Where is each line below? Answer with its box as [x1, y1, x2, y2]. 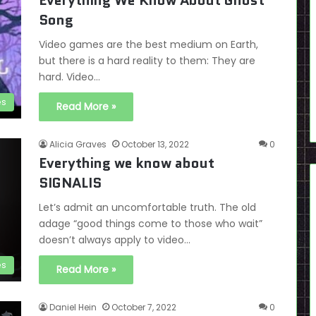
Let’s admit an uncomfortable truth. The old [39, 200, 256, 214]
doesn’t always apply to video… [39, 233, 190, 247]
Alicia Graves [49, 138, 107, 150]
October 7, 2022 [111, 301, 176, 313]
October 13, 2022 [121, 138, 189, 150]
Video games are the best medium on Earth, [39, 37, 258, 51]
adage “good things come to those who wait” [39, 217, 262, 231]
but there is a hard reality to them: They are [39, 54, 255, 68]
